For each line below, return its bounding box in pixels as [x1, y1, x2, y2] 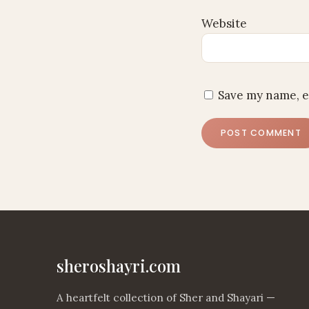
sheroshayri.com [57, 255, 181, 277]
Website [201, 16, 247, 32]
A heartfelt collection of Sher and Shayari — [57, 291, 275, 305]
